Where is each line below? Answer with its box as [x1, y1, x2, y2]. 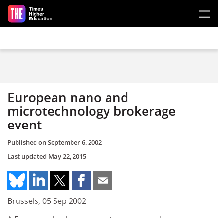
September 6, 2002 [48, 137, 102, 146]
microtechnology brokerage [7, 102, 176, 120]
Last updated [7, 151, 48, 161]
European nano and [7, 89, 128, 106]
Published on [7, 137, 48, 146]
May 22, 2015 [48, 151, 86, 161]
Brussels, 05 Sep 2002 [7, 195, 86, 206]
